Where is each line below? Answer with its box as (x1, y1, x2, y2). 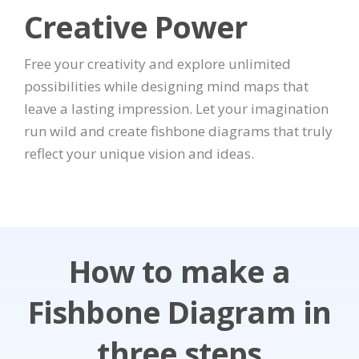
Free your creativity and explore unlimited (24, 54, 291, 73)
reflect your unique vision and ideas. (24, 143, 254, 163)
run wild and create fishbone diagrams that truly (24, 121, 333, 140)
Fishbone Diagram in (28, 291, 331, 333)
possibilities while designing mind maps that (24, 76, 309, 95)
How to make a (68, 250, 291, 292)
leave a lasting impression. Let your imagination (24, 99, 329, 118)
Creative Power (24, 5, 248, 47)
